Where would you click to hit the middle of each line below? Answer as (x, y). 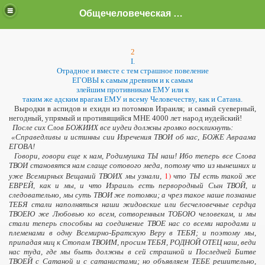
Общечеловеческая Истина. (178, 13)
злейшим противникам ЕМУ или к (132, 90)
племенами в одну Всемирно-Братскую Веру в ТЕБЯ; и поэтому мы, (132, 233)
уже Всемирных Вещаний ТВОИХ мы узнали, (87, 176)
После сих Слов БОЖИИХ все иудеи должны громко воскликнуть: (121, 127)
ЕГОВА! (22, 146)
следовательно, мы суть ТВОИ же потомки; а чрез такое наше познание (132, 195)
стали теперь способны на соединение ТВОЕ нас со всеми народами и (132, 223)
